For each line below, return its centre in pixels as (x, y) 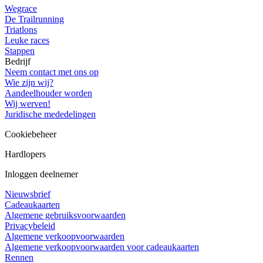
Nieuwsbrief (28, 194)
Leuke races (27, 41)
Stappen (20, 51)
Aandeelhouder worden (48, 93)
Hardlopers (25, 154)
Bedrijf (18, 62)
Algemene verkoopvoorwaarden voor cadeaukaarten (102, 247)
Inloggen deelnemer (41, 174)
